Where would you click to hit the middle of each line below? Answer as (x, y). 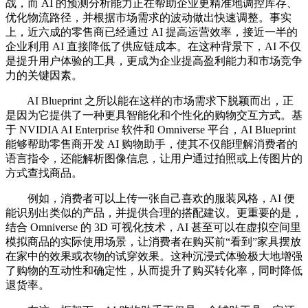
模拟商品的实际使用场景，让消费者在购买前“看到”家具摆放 (153, 242)
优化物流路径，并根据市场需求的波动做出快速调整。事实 (148, 18)
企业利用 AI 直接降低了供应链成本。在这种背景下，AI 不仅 (153, 46)
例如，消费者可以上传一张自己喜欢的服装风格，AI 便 (150, 198)
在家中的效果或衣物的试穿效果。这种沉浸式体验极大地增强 (154, 256)
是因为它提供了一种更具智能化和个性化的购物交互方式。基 (154, 115)
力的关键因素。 (44, 75)
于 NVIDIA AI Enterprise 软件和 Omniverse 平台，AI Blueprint (151, 130)
